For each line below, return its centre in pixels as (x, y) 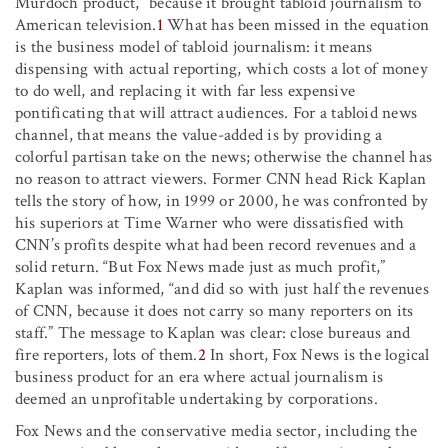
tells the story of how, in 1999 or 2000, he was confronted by (222, 200)
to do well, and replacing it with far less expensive (185, 90)
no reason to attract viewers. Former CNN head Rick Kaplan (221, 178)
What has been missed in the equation (296, 24)
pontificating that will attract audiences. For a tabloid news (216, 112)
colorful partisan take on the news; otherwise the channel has (224, 156)
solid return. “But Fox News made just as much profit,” (200, 266)
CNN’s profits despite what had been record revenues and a (216, 244)
